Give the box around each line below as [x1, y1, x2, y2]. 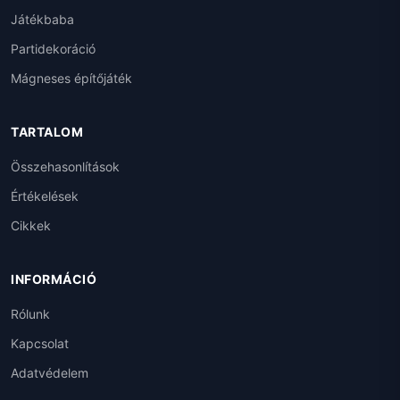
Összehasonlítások [11, 159, 120, 175]
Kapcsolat [11, 336, 69, 352]
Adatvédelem [11, 365, 88, 381]
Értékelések [11, 188, 79, 204]
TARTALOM [11, 124, 83, 140]
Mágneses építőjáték [11, 71, 132, 87]
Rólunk [11, 306, 50, 322]
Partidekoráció [11, 41, 96, 57]
